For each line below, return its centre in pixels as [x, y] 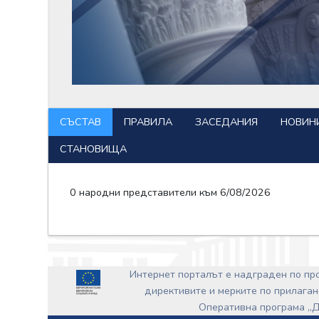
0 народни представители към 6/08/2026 [171, 192]
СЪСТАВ [80, 121]
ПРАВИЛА [148, 121]
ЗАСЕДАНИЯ [226, 121]
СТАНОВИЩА [93, 148]
